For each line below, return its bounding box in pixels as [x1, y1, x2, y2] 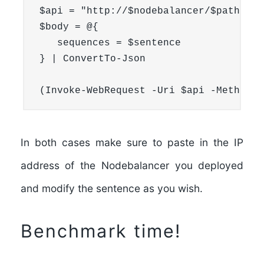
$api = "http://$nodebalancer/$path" [39, 5, 246, 16]
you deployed [169, 159, 244, 171]
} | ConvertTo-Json [39, 53, 146, 64]
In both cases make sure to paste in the [20, 136, 235, 148]
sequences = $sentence [39, 37, 181, 48]
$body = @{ [39, 21, 98, 32]
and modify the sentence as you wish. [20, 181, 203, 194]
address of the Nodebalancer [20, 159, 169, 171]
